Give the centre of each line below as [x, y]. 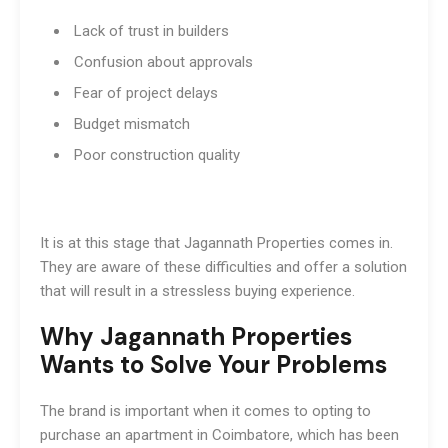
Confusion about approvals [161, 61]
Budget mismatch [130, 123]
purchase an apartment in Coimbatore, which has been [219, 434]
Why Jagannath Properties [196, 336]
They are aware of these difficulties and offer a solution [223, 266]
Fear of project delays [144, 92]
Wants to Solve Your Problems [213, 364]
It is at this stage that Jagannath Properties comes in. [216, 242]
